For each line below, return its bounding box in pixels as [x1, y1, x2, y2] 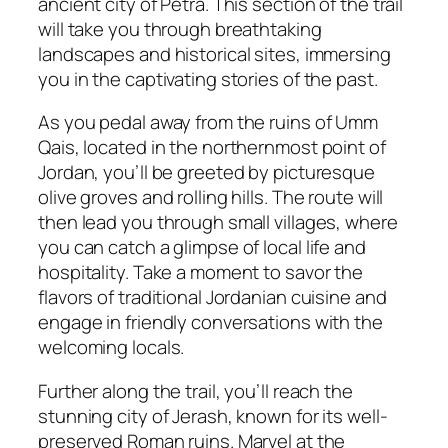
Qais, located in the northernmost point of [38, 134, 386, 161]
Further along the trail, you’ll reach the [38, 377, 353, 404]
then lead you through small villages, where [38, 209, 398, 236]
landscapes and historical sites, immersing [38, 40, 391, 67]
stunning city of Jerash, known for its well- [38, 402, 388, 429]
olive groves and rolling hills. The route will [38, 184, 384, 211]
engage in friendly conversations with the [38, 309, 383, 336]
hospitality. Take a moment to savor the [38, 259, 364, 286]
